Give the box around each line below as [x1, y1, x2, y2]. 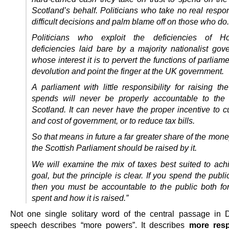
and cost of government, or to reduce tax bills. [32, 116, 195, 126]
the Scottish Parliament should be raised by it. [32, 143, 197, 153]
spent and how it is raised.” [32, 193, 128, 202]
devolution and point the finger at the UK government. [32, 66, 224, 76]
